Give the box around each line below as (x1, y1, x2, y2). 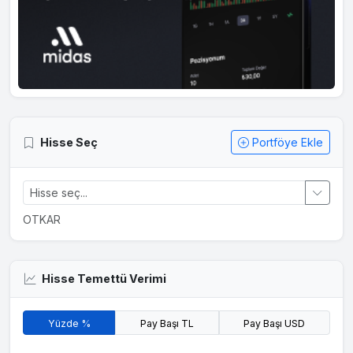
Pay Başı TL (139, 317, 194, 329)
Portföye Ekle (252, 135, 323, 149)
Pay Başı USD (243, 317, 306, 329)
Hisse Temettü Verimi (41, 272, 166, 286)
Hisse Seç (40, 135, 98, 149)
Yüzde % (47, 317, 91, 329)
